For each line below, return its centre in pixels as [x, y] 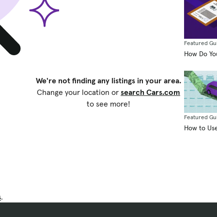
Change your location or [79, 92]
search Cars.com [150, 92]
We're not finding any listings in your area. [108, 81]
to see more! [108, 104]
